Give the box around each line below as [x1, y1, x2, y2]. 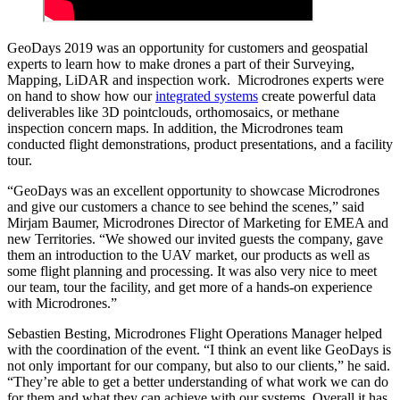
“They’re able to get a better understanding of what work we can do [7, 374, 388, 390]
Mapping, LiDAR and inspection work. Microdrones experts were [7, 72, 384, 88]
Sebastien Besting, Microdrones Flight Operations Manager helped [7, 326, 382, 342]
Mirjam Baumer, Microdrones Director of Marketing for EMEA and [7, 215, 388, 231]
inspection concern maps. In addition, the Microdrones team [7, 121, 343, 137]
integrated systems [155, 88, 258, 104]
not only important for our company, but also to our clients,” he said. [7, 358, 390, 374]
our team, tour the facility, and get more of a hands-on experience [7, 279, 372, 296]
